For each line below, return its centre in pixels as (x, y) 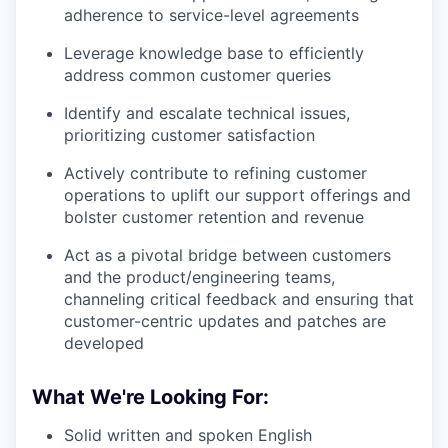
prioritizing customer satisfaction (189, 134)
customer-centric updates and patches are (225, 320)
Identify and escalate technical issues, (207, 112)
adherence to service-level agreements (211, 14)
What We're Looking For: (150, 396)
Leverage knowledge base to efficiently (214, 52)
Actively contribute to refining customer (215, 172)
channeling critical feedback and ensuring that (239, 298)
